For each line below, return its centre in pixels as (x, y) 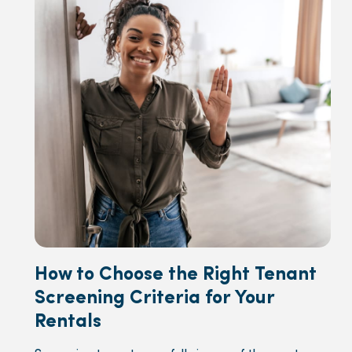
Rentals (68, 322)
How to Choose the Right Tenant (176, 275)
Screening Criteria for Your (155, 298)
